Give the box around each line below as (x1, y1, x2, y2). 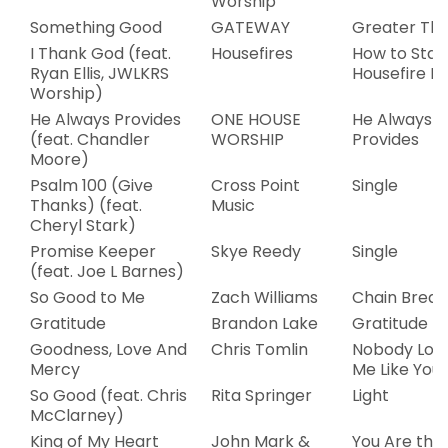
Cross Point (211, 174, 300, 197)
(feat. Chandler (30, 128, 150, 151)
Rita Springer (211, 384, 312, 407)
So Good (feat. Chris (30, 384, 187, 407)
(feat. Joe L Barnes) (30, 260, 184, 283)
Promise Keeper (30, 240, 160, 263)
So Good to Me (30, 286, 145, 309)
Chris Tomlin (211, 338, 308, 361)
